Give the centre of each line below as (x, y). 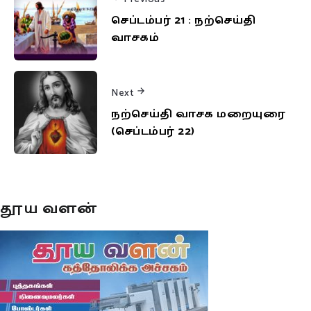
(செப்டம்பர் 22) (153, 131)
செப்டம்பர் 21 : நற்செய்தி (184, 20)
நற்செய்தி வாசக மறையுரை (198, 114)
